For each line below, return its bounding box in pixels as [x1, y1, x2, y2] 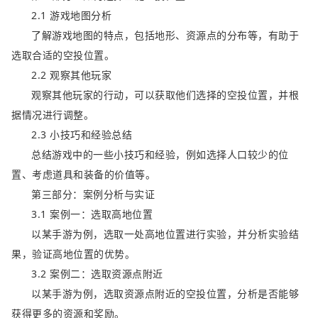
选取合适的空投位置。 [11, 48, 114, 62]
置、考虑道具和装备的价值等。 [11, 168, 155, 182]
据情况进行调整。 [11, 108, 94, 122]
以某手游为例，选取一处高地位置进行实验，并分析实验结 [31, 227, 299, 241]
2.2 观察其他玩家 [31, 68, 111, 82]
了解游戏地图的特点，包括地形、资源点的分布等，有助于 [31, 28, 299, 43]
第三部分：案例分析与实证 [31, 187, 155, 202]
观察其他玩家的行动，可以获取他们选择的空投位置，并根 [31, 88, 299, 102]
